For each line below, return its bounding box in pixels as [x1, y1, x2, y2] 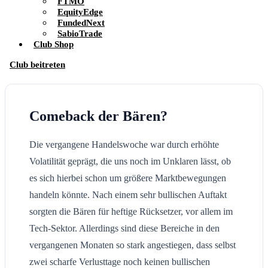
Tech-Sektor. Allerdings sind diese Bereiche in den [29, 223, 220, 233]
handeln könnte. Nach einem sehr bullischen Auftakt [29, 189, 227, 200]
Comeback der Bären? [29, 108, 167, 124]
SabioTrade [57, 28, 102, 38]
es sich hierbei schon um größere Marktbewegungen [29, 172, 226, 183]
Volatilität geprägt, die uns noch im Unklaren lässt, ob [29, 156, 231, 166]
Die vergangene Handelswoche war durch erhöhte [29, 139, 219, 150]
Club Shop [33, 39, 74, 49]
